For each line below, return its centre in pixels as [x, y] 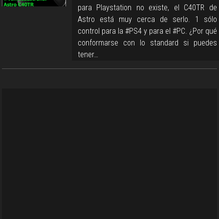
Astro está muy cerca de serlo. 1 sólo [147, 19]
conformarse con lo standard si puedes [147, 43]
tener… [88, 54]
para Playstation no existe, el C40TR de [147, 7]
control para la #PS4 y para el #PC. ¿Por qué [147, 31]
